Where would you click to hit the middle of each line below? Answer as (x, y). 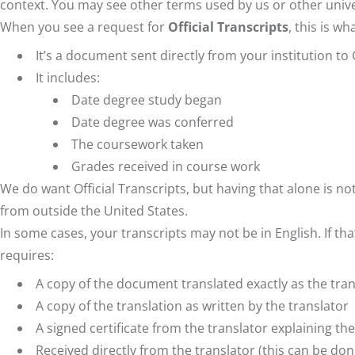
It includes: (68, 78)
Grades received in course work (166, 167)
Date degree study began (147, 100)
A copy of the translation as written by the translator (192, 306)
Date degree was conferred (153, 122)
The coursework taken (137, 145)
